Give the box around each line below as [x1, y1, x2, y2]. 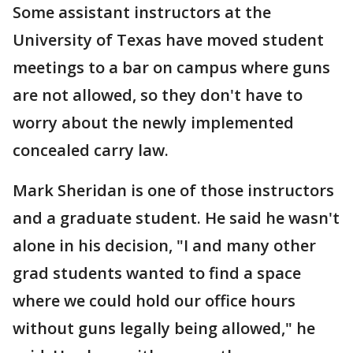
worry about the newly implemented [13, 112, 294, 133]
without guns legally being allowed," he [13, 318, 315, 339]
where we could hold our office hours [13, 290, 295, 311]
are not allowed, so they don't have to [13, 84, 303, 106]
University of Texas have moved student [13, 29, 324, 50]
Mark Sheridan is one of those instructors [13, 180, 334, 201]
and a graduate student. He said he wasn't [13, 207, 340, 229]
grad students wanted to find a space [13, 262, 301, 284]
